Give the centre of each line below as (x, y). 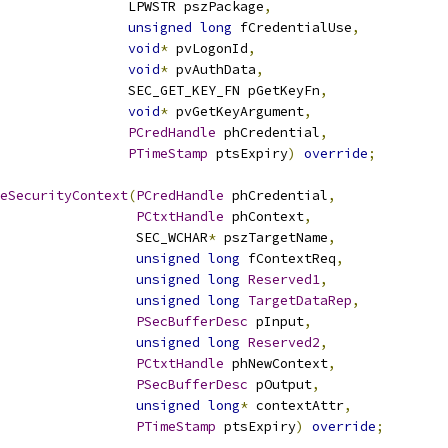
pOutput (280, 384)
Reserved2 (284, 342)
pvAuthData (212, 69)
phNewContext (276, 363)
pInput (276, 321)
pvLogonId (208, 48)
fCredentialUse (292, 27)
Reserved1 (284, 279)
